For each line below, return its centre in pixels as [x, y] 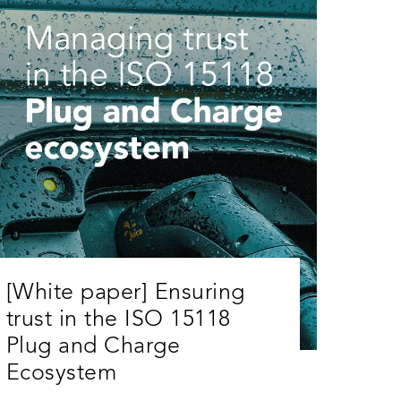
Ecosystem [61, 374]
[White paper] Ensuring [125, 294]
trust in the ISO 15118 [118, 320]
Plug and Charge [93, 347]
